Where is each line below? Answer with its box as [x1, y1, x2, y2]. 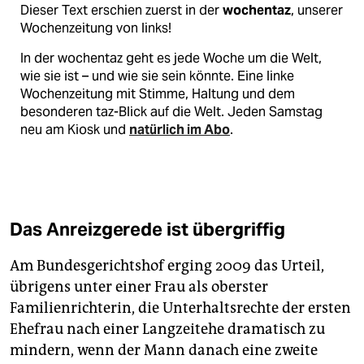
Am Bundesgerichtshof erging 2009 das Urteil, [10, 257, 324, 275]
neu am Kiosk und [20, 121, 129, 139]
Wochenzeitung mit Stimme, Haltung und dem [20, 85, 295, 103]
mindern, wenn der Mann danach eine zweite [10, 341, 318, 360]
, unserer [291, 2, 343, 19]
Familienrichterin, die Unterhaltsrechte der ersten [10, 299, 351, 318]
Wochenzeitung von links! [20, 19, 171, 37]
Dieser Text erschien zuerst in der [20, 2, 223, 19]
